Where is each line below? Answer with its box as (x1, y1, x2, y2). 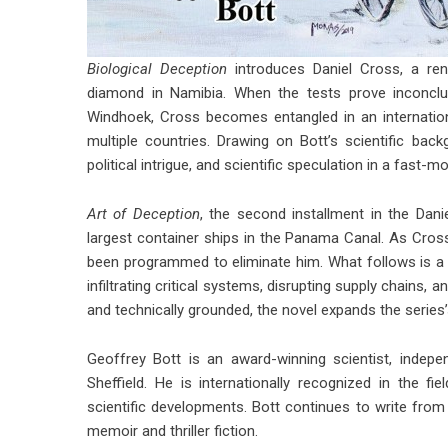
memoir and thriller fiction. (87, 422, 258, 440)
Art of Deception (87, 205, 200, 223)
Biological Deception (87, 60, 227, 78)
